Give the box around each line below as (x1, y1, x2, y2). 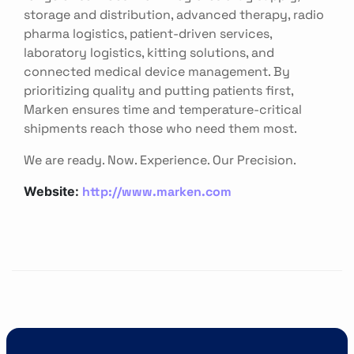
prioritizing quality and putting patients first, (24, 81, 293, 98)
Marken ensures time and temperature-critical (24, 100, 302, 117)
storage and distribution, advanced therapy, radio (24, 6, 324, 22)
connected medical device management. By (24, 62, 290, 79)
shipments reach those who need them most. (24, 119, 297, 136)
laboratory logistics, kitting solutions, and (24, 43, 274, 60)
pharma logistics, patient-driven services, (24, 24, 272, 41)
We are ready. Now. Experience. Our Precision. (24, 151, 296, 168)
